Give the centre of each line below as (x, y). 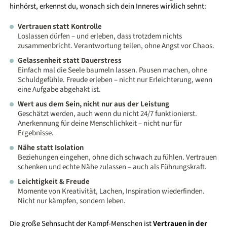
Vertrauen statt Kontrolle (60, 27)
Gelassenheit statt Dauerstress (70, 61)
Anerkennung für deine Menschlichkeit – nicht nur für (100, 124)
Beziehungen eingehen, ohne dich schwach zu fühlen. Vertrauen (118, 158)
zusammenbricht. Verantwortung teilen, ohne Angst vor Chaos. (116, 46)
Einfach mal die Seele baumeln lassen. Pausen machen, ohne (113, 70)
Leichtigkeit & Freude (54, 182)
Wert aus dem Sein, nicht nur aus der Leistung (94, 104)
